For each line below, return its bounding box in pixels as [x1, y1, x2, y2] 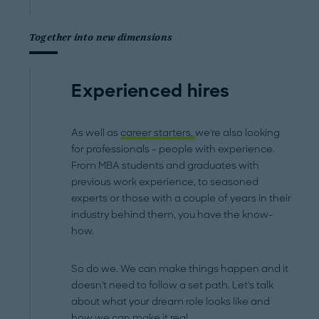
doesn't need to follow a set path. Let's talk [71, 279, 274, 291]
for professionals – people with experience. [71, 143, 276, 155]
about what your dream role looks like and [71, 296, 271, 308]
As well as [71, 127, 121, 139]
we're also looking [195, 127, 281, 139]
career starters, [120, 127, 196, 139]
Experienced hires [71, 80, 230, 102]
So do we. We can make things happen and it [71, 263, 289, 275]
